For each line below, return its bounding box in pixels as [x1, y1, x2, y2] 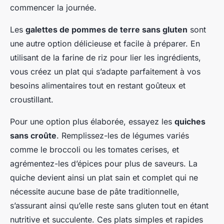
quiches [174, 116, 205, 127]
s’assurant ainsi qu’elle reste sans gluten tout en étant [10, 200, 208, 211]
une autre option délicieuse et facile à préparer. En [10, 38, 200, 49]
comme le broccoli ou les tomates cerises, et [10, 144, 179, 155]
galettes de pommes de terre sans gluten [25, 24, 187, 35]
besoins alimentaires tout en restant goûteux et [10, 80, 185, 91]
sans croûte [10, 130, 56, 141]
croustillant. [10, 94, 53, 105]
